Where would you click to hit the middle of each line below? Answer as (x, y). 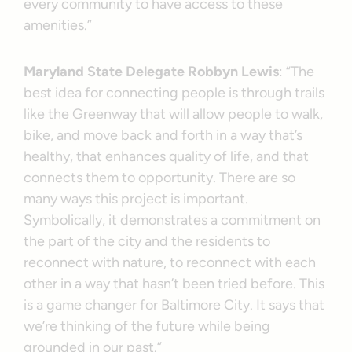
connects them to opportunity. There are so (160, 177)
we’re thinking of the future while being (147, 326)
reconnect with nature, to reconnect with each (170, 262)
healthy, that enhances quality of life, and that (167, 156)
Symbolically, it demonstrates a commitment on (172, 220)
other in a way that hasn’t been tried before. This (174, 283)
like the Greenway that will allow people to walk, (174, 114)
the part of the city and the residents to (147, 241)
